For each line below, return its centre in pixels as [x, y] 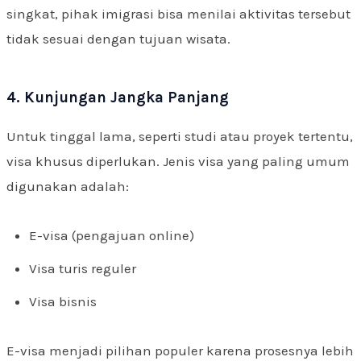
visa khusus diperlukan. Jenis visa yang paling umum [178, 161]
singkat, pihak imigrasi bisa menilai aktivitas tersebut [178, 13]
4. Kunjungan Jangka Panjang [118, 97]
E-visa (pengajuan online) [112, 235]
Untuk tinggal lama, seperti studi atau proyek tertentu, [180, 136]
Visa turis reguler [83, 268]
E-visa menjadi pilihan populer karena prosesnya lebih [180, 350]
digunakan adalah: [68, 186]
